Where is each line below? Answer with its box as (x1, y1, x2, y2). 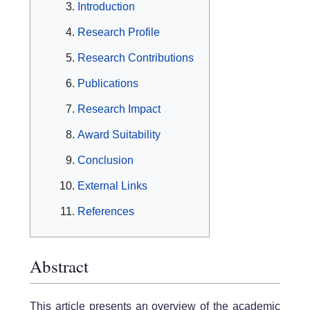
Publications (77, 77, 138, 90)
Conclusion (77, 154, 134, 167)
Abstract (30, 254, 89, 277)
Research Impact (77, 103, 161, 116)
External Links (77, 180, 147, 192)
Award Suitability (77, 129, 161, 141)
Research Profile (77, 26, 160, 39)
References (77, 206, 134, 218)
